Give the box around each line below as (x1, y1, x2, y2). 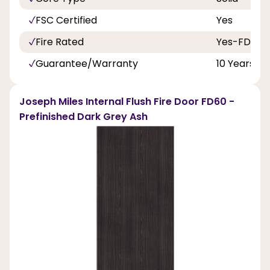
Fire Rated (36, 34, 84, 49)
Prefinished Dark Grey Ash (19, 109, 148, 124)
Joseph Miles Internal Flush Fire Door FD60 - (19, 94, 234, 108)
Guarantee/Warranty (36, 56, 138, 71)
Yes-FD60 (216, 34, 263, 49)
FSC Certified (36, 13, 97, 27)
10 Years (216, 56, 254, 71)
